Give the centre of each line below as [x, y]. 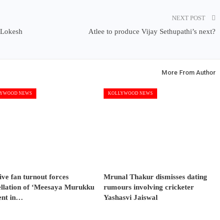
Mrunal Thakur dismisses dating [155, 177]
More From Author [189, 73]
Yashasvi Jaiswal [131, 197]
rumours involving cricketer [149, 187]
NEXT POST [190, 18]
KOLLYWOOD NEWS [130, 94]
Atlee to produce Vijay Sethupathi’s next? [152, 32]
